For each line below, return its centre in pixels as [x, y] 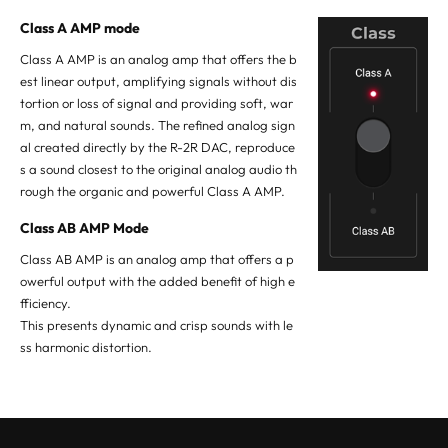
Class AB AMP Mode [84, 228]
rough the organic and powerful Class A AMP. [152, 191]
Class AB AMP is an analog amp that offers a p [157, 259]
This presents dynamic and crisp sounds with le [156, 325]
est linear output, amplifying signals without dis [158, 81]
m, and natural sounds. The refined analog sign [157, 125]
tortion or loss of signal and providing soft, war [156, 103]
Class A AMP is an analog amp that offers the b [158, 59]
